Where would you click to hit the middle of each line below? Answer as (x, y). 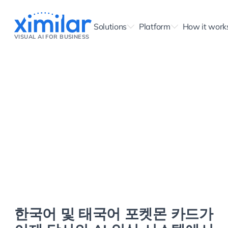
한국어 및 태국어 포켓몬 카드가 (114, 213)
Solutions (110, 26)
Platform (155, 26)
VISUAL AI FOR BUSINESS (52, 37)
